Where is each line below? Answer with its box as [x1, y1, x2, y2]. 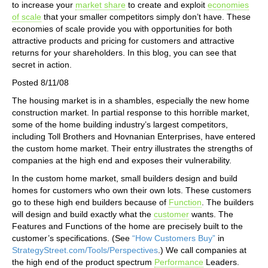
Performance [154, 257, 203, 267]
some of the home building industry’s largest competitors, [12, 119, 228, 129]
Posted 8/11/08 [12, 77, 69, 87]
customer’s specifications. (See [12, 233, 132, 243]
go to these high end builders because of [12, 197, 169, 207]
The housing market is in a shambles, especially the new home [12, 95, 249, 105]
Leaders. [203, 257, 239, 267]
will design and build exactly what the [12, 209, 154, 219]
